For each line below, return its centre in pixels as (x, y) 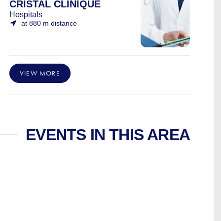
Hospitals (26, 15)
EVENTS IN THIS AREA (108, 135)
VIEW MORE (40, 73)
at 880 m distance (49, 23)
